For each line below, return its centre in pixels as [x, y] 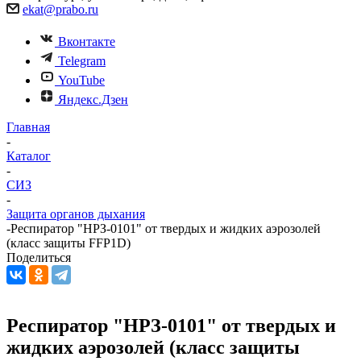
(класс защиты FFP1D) [68, 243]
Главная [28, 127]
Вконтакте [87, 41]
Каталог [29, 156]
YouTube [81, 80]
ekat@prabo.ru [60, 9]
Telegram [82, 61]
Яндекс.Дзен [93, 100]
